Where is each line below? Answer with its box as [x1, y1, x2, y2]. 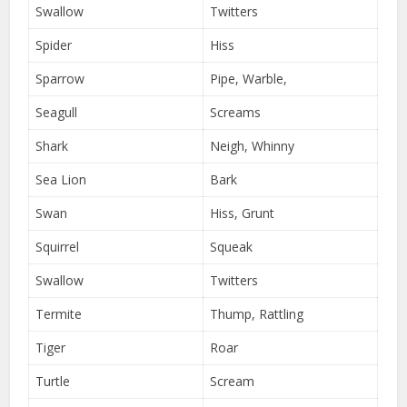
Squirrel [35, 237, 80, 255]
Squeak [210, 237, 253, 255]
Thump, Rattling [210, 304, 304, 323]
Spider [35, 35, 73, 54]
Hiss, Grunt [210, 203, 275, 222]
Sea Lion [35, 170, 87, 188]
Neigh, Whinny [210, 136, 295, 154]
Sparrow [35, 69, 85, 87]
